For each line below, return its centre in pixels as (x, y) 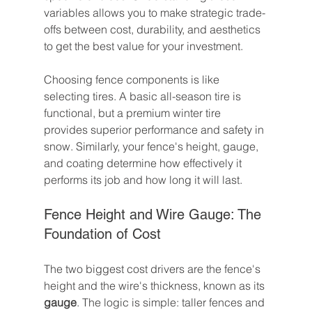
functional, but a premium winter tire (133, 113)
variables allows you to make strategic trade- (154, 13)
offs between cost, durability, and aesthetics (153, 29)
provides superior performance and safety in (155, 130)
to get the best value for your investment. (143, 46)
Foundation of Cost (102, 234)
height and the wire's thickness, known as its (155, 286)
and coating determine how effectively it (144, 163)
